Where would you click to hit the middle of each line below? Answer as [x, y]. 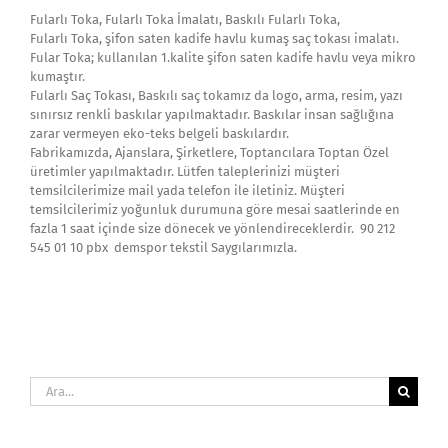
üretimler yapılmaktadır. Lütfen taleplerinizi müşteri [185, 171]
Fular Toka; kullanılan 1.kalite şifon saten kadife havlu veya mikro [223, 57]
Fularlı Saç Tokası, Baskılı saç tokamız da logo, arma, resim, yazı [216, 95]
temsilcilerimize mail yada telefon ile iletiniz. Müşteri [187, 190]
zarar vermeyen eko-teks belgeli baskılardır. [159, 133]
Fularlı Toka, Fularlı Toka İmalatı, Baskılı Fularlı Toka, [185, 19]
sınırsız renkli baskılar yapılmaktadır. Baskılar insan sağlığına [212, 114]
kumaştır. [57, 76]
